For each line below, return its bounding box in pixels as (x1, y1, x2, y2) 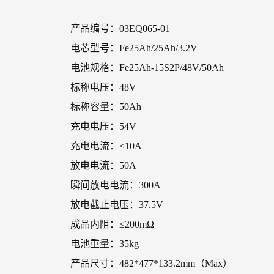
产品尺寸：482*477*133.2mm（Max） (70, 258, 232, 268)
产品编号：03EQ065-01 (70, 23, 170, 34)
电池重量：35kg (70, 239, 139, 249)
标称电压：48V (70, 82, 136, 92)
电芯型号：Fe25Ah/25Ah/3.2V (70, 43, 200, 53)
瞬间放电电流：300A (70, 180, 161, 190)
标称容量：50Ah (70, 102, 141, 112)
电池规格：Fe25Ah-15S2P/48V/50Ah (70, 62, 224, 73)
